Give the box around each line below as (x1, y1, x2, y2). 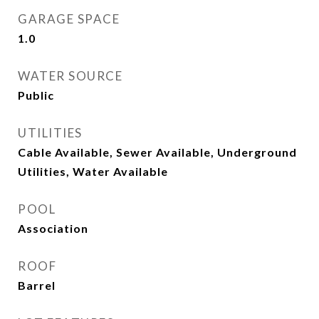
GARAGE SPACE (18, 11, 120, 26)
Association (18, 221, 88, 235)
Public (18, 88, 54, 102)
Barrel (18, 278, 56, 292)
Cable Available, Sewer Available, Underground (18, 145, 297, 159)
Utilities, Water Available (18, 164, 168, 178)
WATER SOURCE (18, 68, 122, 83)
